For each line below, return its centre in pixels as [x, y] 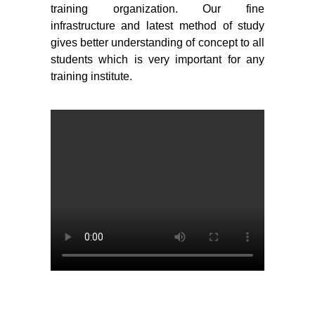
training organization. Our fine [157, 9]
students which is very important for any [157, 60]
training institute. [91, 77]
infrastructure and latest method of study [157, 26]
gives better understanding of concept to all [157, 43]
